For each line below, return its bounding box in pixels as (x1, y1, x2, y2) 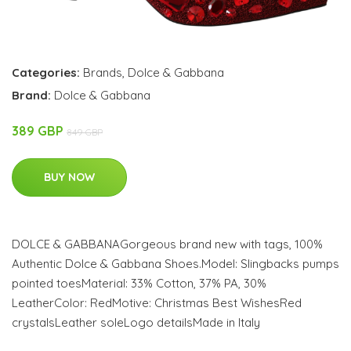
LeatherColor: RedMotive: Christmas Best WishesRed (12, 295, 302, 311)
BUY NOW (44, 170, 95, 185)
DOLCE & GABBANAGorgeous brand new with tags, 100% (12, 237, 323, 252)
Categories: (12, 65, 80, 81)
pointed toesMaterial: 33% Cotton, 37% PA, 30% (12, 276, 266, 291)
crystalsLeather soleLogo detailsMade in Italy (12, 315, 260, 331)
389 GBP (12, 123, 67, 139)
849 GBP (67, 126, 103, 139)
